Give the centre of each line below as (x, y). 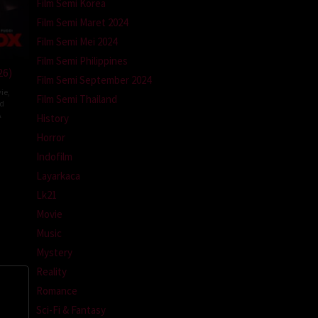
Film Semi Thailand (77, 99)
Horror (51, 137)
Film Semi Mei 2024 (77, 41)
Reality (51, 271)
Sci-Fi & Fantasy (71, 309)
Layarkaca (58, 175)
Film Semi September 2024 (94, 79)
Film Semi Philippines (82, 60)
